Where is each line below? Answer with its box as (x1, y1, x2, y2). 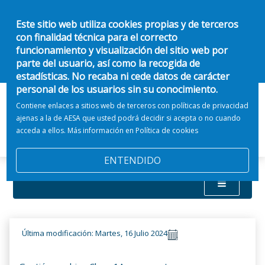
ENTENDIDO (104, 153, 161, 167)
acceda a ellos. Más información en (16, 125, 136, 135)
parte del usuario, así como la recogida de (16, 57, 201, 70)
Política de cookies (135, 125, 199, 135)
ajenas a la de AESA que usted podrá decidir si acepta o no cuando (16, 113, 241, 123)
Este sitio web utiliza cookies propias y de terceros (16, 18, 239, 31)
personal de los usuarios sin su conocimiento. (16, 83, 218, 96)
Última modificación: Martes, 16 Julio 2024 (22, 228, 167, 239)
